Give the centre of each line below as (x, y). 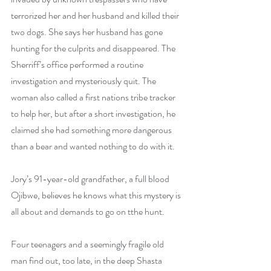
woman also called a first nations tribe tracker (94, 97)
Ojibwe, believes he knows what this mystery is (97, 195)
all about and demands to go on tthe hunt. (89, 211)
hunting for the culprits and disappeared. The (94, 48)
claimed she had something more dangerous (92, 130)
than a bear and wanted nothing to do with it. (94, 146)
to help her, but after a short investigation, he (94, 113)
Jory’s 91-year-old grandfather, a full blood (91, 179)
